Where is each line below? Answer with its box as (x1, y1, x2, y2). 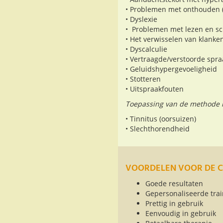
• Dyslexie (125, 14, 157, 24)
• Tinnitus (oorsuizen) (125, 114, 196, 124)
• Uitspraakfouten (125, 84, 184, 94)
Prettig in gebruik (145, 199, 203, 209)
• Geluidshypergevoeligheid (125, 64, 217, 74)
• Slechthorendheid (125, 124, 190, 134)
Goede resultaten (145, 179, 203, 189)
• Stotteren (125, 74, 161, 84)
